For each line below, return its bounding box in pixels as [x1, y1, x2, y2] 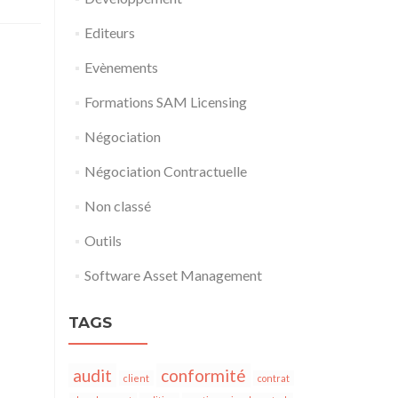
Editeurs [84, 24, 135, 41]
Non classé [84, 197, 151, 214]
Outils [84, 232, 122, 249]
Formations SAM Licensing [84, 93, 247, 110]
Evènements [84, 59, 158, 76]
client [123, 372, 149, 384]
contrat [258, 372, 290, 384]
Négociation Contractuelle [84, 163, 247, 179]
